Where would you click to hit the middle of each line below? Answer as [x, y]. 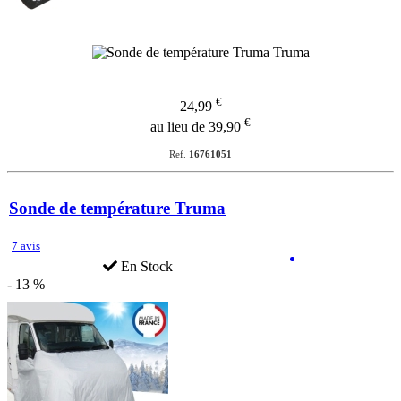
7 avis [26, 246]
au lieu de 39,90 [197, 126]
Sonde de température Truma [117, 208]
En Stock [145, 267]
